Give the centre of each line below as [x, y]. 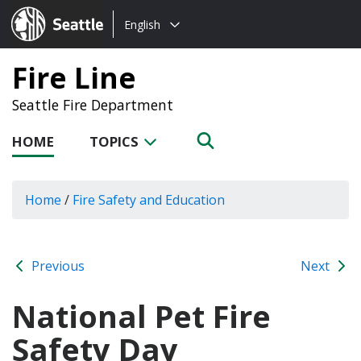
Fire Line [74, 77]
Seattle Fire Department [93, 105]
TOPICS [116, 141]
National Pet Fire [141, 315]
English [142, 24]
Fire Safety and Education [149, 199]
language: [143, 44]
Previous [56, 266]
